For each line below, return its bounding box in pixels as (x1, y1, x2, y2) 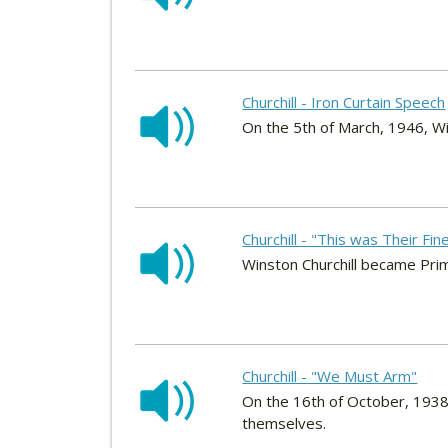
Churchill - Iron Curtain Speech (242, 92, 446, 113)
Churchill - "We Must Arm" (242, 366, 418, 387)
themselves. (242, 413, 327, 434)
